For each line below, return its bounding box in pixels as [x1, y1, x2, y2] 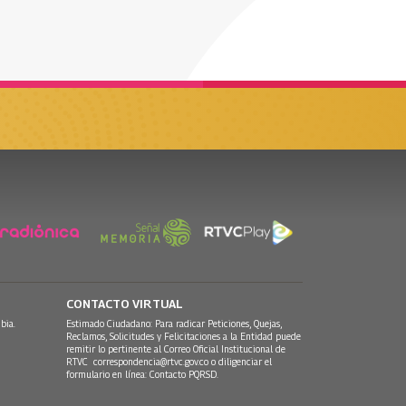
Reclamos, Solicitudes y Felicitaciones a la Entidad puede [66, 331, 301, 343]
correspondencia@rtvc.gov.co [93, 356, 208, 368]
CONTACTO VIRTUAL [66, 296, 183, 312]
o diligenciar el [208, 356, 272, 368]
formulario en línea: [66, 369, 150, 381]
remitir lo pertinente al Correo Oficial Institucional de [66, 343, 285, 355]
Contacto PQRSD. [150, 369, 221, 381]
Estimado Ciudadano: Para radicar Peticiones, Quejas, [66, 318, 282, 330]
